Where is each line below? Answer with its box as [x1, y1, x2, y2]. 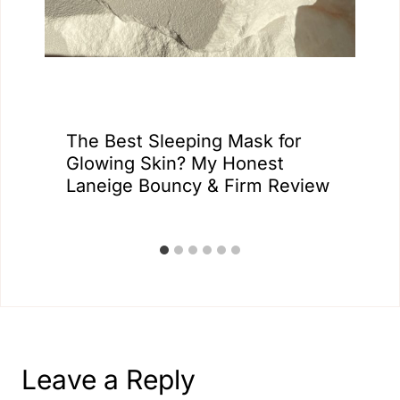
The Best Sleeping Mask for [66, 130, 302, 152]
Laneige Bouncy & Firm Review [66, 175, 329, 196]
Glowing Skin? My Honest [66, 153, 284, 174]
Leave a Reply [21, 363, 196, 396]
